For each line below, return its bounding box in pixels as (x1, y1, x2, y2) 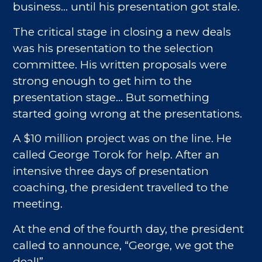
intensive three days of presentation (13, 164, 209, 178)
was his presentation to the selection (13, 41, 214, 55)
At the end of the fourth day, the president (13, 222, 244, 236)
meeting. (13, 197, 63, 211)
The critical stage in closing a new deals (13, 25, 232, 39)
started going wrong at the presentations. (13, 106, 243, 120)
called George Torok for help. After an (13, 148, 220, 162)
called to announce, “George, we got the (13, 238, 235, 252)
